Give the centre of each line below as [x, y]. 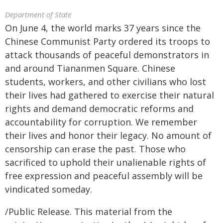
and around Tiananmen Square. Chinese [90, 68]
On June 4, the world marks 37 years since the [103, 28]
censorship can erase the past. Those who [95, 149]
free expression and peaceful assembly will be [104, 176]
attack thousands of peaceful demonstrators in [107, 55]
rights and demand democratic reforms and [99, 109]
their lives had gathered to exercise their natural [110, 95]
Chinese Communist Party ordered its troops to [108, 41]
